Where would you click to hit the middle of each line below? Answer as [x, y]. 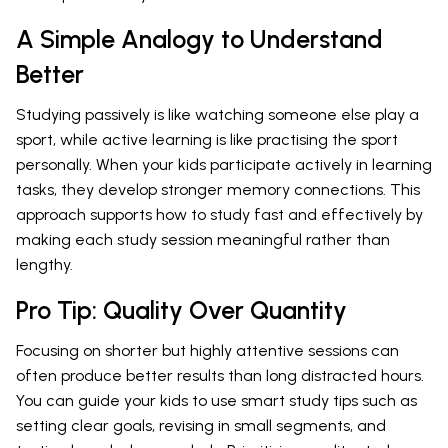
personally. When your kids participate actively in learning [224, 164]
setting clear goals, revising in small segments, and [201, 425]
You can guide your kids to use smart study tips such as [216, 400]
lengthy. [44, 264]
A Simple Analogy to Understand [199, 38]
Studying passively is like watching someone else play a [217, 114]
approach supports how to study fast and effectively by [219, 214]
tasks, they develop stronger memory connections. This [218, 189]
